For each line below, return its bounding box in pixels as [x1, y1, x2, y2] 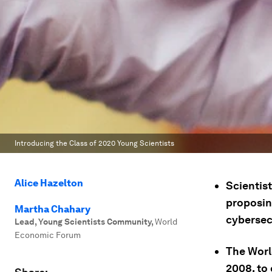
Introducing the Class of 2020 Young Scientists [15, 139, 174, 148]
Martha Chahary [15, 203, 90, 215]
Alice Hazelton [15, 177, 83, 189]
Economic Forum [15, 230, 81, 240]
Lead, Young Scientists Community [15, 217, 151, 226]
